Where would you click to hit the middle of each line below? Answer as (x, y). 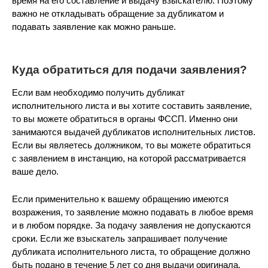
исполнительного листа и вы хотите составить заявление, (132, 106)
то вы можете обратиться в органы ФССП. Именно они (125, 119)
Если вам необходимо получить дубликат (98, 92)
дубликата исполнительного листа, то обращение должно (131, 252)
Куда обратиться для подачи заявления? (130, 70)
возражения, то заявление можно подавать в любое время (133, 212)
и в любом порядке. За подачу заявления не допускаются (131, 225)
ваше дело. (35, 171)
